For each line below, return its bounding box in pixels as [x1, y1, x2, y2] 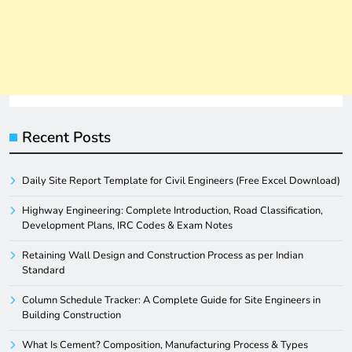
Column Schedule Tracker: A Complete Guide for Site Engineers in [22, 293, 321, 308]
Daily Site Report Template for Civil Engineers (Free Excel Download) [22, 174, 340, 189]
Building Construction [22, 308, 121, 323]
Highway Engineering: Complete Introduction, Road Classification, [22, 203, 323, 218]
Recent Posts [22, 127, 111, 148]
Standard [22, 263, 65, 278]
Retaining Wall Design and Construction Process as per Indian [22, 248, 303, 263]
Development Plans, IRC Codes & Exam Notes [22, 218, 233, 233]
